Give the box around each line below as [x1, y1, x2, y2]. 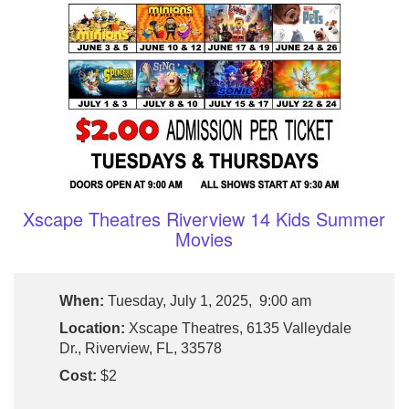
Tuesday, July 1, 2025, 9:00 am [104, 292, 311, 309]
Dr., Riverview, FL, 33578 [59, 340, 222, 356]
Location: [59, 320, 125, 336]
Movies [175, 225, 234, 252]
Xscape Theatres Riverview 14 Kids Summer [23, 204, 386, 232]
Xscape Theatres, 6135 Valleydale [125, 320, 351, 336]
